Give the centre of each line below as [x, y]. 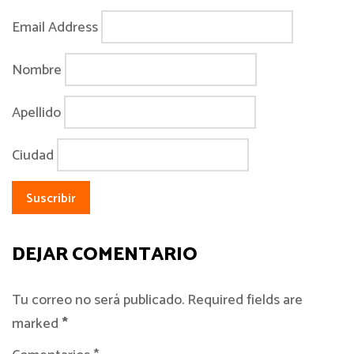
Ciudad [33, 155]
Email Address [55, 27]
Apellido [36, 113]
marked [37, 324]
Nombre [37, 70]
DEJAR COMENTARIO [105, 255]
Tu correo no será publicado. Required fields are [157, 300]
